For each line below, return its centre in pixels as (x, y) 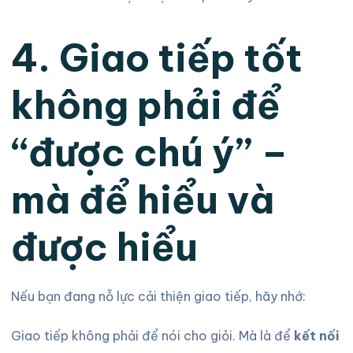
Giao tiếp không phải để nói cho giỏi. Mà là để (152, 336)
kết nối (316, 336)
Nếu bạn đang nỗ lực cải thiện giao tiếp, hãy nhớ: (158, 296)
